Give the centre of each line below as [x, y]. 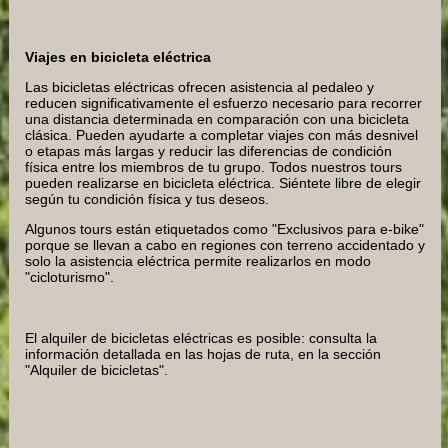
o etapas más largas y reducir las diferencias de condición [208, 150]
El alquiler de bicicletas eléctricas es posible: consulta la [201, 338]
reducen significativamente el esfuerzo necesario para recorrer [223, 102]
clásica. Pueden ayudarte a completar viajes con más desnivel [221, 134]
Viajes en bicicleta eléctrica [118, 56]
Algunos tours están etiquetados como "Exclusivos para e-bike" [224, 229]
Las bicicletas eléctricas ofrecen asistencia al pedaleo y [199, 86]
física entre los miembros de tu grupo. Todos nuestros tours [213, 166]
